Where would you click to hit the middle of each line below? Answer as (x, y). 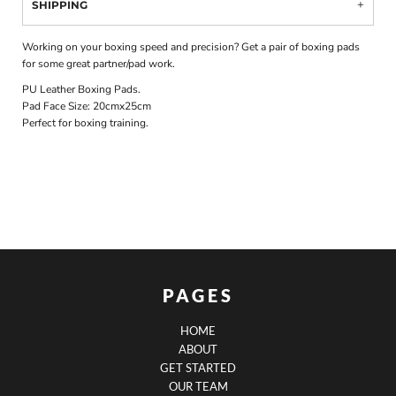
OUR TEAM (198, 387)
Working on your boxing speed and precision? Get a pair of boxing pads (191, 46)
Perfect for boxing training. (86, 122)
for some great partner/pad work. (99, 63)
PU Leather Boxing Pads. (82, 89)
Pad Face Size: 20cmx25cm (87, 106)
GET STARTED (198, 368)
